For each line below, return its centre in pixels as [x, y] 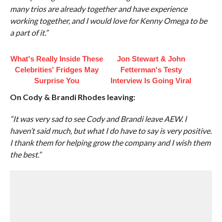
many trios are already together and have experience [98, 9]
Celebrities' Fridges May [57, 70]
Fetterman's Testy [151, 70]
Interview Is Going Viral [151, 81]
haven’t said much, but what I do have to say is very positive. [111, 131]
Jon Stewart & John [151, 59]
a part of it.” [29, 32]
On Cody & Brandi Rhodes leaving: [72, 97]
